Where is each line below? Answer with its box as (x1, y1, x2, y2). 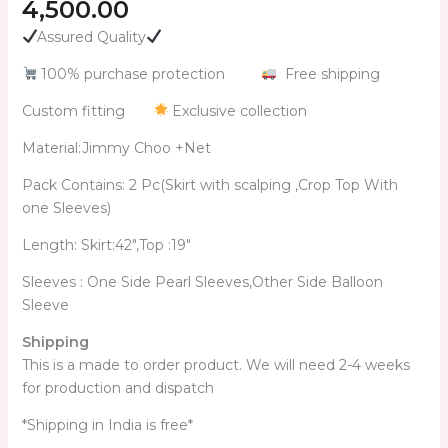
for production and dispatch (21, 378, 214, 397)
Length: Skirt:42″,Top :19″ (21, 235, 191, 254)
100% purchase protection (37, 64, 262, 83)
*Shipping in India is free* (21, 415, 193, 434)
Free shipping (277, 64, 381, 83)
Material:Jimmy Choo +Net (21, 138, 211, 157)
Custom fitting (21, 101, 153, 120)
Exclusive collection (168, 101, 308, 120)
